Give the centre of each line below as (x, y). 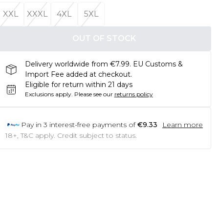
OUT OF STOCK (104, 38)
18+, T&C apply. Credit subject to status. (71, 135)
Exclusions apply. (49, 94)
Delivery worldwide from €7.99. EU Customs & (104, 64)
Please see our (93, 94)
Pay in (31, 125)
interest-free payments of (92, 125)
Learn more (182, 125)
